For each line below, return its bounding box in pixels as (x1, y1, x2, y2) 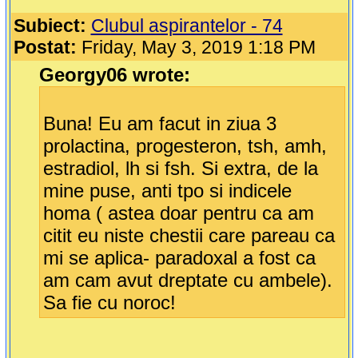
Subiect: (13, 15, 86, 37)
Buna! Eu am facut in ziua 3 (42, 113, 276, 135)
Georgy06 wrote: (38, 64, 190, 86)
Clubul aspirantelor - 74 (90, 15, 283, 37)
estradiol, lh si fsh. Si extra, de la (42, 157, 318, 180)
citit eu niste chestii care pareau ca (42, 225, 335, 247)
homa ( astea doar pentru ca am (42, 202, 314, 225)
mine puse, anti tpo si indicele (42, 180, 292, 202)
